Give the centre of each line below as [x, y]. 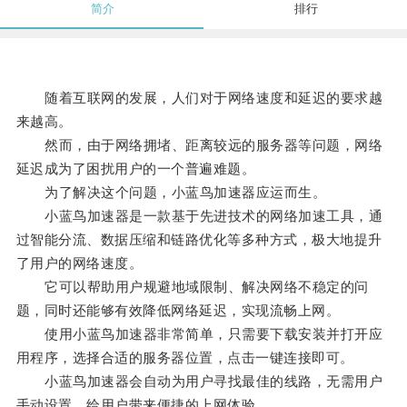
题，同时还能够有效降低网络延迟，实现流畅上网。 [178, 311]
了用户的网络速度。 [79, 263]
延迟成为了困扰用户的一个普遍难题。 [136, 169]
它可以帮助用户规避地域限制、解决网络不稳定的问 [192, 287]
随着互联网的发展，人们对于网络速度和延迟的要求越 [199, 98]
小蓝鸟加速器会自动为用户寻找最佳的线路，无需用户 [199, 382]
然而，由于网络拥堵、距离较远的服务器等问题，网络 [199, 145]
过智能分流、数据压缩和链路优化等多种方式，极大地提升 [199, 240]
